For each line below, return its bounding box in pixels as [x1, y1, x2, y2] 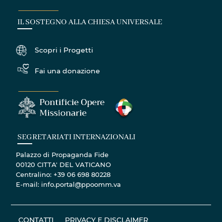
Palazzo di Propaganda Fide [16, 150, 109, 159]
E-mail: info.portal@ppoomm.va [16, 179, 121, 188]
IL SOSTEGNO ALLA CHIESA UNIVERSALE [17, 17, 163, 28]
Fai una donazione [35, 66, 101, 76]
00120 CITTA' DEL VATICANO [16, 160, 111, 168]
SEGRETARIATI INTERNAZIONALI [17, 132, 136, 142]
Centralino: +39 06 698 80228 [16, 169, 111, 178]
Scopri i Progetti [35, 45, 94, 55]
